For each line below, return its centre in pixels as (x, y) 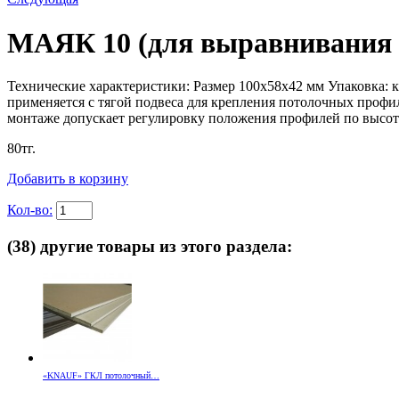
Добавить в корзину (68, 179)
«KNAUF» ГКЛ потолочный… (101, 375)
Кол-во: (30, 210)
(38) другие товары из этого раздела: (150, 246)
